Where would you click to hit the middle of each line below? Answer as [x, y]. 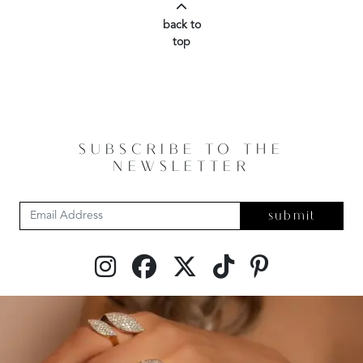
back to [181, 25]
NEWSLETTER [181, 167]
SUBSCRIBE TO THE [181, 150]
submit [292, 216]
